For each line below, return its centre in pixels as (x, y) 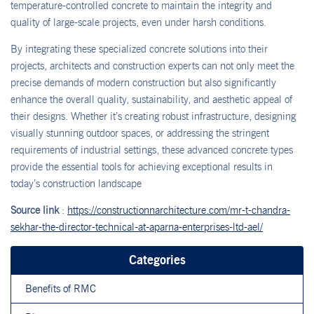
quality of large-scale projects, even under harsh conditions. (138, 22)
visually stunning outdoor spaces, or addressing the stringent (140, 133)
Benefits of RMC (61, 288)
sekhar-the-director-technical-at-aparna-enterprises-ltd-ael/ (137, 227)
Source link (35, 211)
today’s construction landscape (76, 183)
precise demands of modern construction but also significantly (143, 82)
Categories (157, 260)
